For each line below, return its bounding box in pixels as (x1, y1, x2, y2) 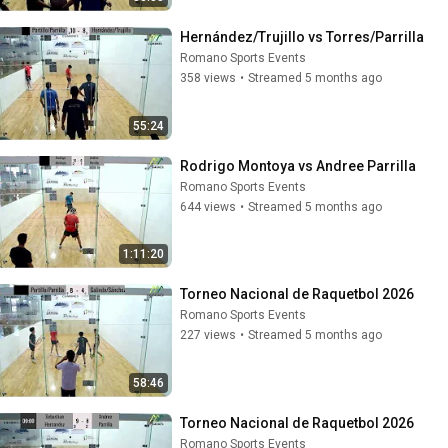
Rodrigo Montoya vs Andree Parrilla (180, 157, 416, 174)
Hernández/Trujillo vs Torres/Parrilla (180, 29, 424, 45)
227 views (180, 328, 236, 342)
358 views (180, 71, 236, 85)
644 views (180, 199, 236, 214)
